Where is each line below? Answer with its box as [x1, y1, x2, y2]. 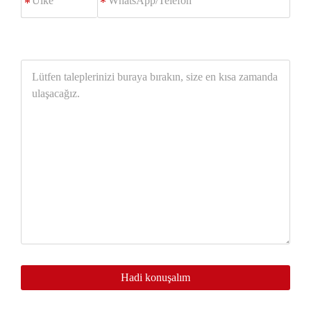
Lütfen [10, 61, 38, 72]
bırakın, [10, 111, 44, 122]
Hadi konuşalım [121, 271, 190, 283]
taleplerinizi [10, 78, 60, 89]
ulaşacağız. [10, 194, 55, 205]
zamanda [10, 178, 48, 189]
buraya [10, 94, 40, 106]
